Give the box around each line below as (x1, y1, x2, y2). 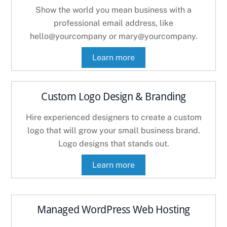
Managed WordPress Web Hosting (37, 204, 190, 216)
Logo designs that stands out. (58, 138, 169, 148)
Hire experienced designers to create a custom (25, 112, 202, 122)
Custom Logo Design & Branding (41, 90, 186, 103)
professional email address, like (54, 18, 173, 28)
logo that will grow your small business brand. (27, 125, 200, 135)
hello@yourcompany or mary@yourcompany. (29, 31, 198, 42)
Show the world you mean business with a (35, 5, 192, 15)
